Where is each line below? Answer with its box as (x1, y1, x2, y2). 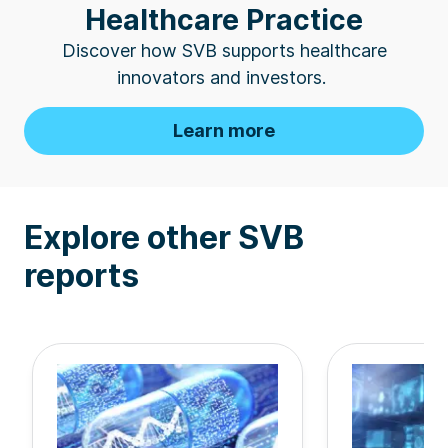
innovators (117, 66, 205, 88)
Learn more (173, 119, 275, 141)
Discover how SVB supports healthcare (61, 39, 387, 61)
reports (24, 255, 139, 295)
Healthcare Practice (85, 2, 363, 37)
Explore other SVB (24, 217, 304, 257)
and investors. (205, 66, 326, 88)
